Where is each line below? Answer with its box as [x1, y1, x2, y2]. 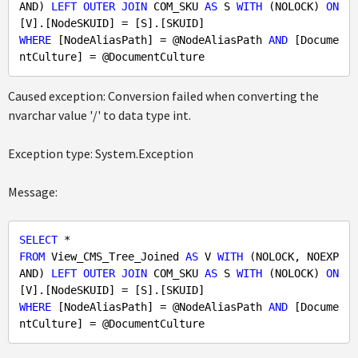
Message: [8, 184, 58, 200]
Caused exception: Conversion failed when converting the [8, 88, 319, 104]
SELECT [19, 233, 58, 246]
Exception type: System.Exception [8, 145, 193, 161]
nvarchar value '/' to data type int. [8, 107, 191, 123]
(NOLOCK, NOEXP [243, 250, 339, 263]
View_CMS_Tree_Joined [45, 250, 185, 263]
